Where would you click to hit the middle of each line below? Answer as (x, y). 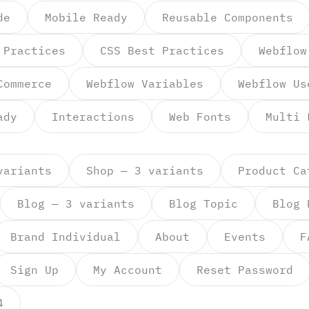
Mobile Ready (86, 17)
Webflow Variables (145, 83)
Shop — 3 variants (145, 170)
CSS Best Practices (162, 50)
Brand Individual (66, 237)
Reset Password (245, 270)
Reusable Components (228, 17)
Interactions (93, 117)
